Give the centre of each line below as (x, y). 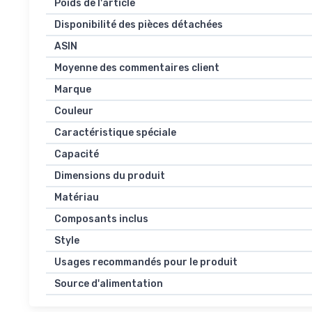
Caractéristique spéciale (115, 132)
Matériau (77, 197)
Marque (73, 89)
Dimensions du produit (110, 175)
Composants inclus (101, 219)
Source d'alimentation (109, 283)
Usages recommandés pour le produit (146, 262)
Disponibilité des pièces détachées (139, 24)
